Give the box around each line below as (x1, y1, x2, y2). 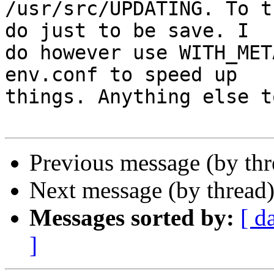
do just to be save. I (5, 20, 249, 42)
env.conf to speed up (5, 64, 237, 86)
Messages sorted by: (29, 204, 234, 231)
